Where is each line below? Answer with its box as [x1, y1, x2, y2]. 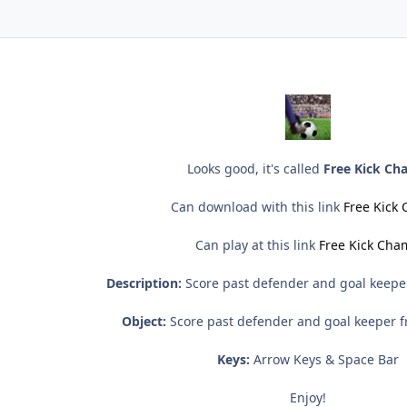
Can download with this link [171, 198, 343, 216]
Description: [106, 274, 182, 293]
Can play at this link [195, 236, 319, 254]
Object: [122, 313, 166, 331]
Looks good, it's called [187, 160, 323, 178]
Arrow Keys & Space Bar [250, 351, 399, 369]
